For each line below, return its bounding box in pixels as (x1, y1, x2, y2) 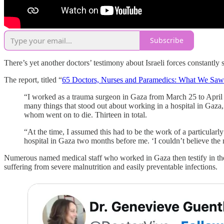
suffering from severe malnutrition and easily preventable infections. (4, 162, 217, 171)
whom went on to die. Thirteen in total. (24, 110, 147, 119)
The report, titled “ (4, 75, 62, 84)
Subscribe (150, 35, 183, 45)
